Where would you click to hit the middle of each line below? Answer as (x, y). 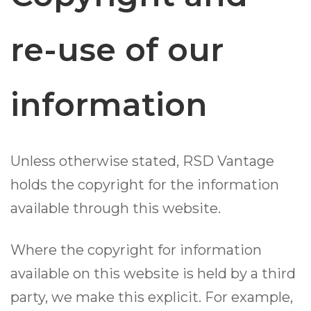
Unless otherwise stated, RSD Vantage (142, 161)
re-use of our (117, 50)
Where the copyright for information (136, 250)
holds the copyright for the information (145, 185)
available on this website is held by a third (153, 274)
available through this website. (116, 209)
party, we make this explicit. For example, (152, 297)
